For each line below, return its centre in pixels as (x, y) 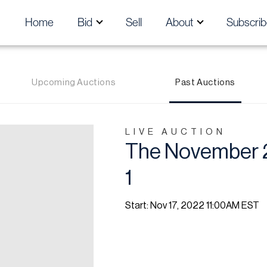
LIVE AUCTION (176, 132)
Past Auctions (205, 83)
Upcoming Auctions (74, 83)
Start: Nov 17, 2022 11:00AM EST (193, 206)
